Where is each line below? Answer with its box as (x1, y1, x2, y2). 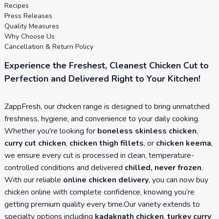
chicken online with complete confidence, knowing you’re (4, 186, 195, 197)
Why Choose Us (4, 31, 55, 41)
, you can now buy (148, 174, 208, 185)
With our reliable (4, 174, 63, 185)
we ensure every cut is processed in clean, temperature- (4, 150, 195, 161)
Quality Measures (4, 21, 59, 31)
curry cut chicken (4, 137, 66, 149)
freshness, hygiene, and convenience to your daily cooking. (4, 113, 199, 124)
